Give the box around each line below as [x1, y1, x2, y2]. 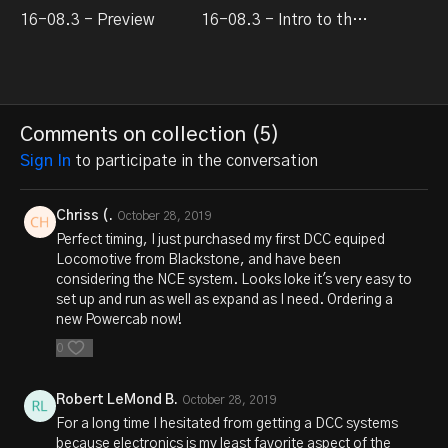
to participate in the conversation [71, 152, 318, 169]
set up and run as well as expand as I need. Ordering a [56, 292, 393, 307]
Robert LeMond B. [56, 392, 178, 407]
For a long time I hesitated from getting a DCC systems [56, 416, 398, 431]
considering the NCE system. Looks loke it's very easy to [56, 272, 412, 287]
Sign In [20, 152, 71, 169]
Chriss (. [56, 208, 113, 223]
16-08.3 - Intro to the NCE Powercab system [351, 11, 368, 28]
